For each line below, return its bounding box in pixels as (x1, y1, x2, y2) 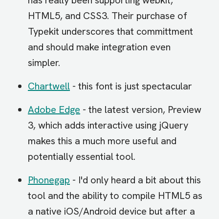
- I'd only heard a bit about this (70, 174, 201, 186)
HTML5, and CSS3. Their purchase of (28, 9, 187, 22)
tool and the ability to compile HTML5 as (28, 189, 202, 202)
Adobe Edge (28, 103, 80, 116)
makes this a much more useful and (28, 134, 176, 147)
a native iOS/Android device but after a (28, 205, 195, 218)
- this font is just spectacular (70, 80, 192, 92)
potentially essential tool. (28, 150, 135, 163)
